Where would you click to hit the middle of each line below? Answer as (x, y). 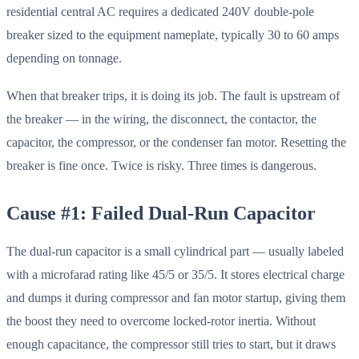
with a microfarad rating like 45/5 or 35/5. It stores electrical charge (175, 274)
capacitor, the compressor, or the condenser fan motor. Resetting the (176, 143)
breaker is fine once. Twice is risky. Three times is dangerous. (161, 166)
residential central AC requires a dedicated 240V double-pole (160, 11)
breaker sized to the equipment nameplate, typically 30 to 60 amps (173, 34)
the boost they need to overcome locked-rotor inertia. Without (161, 321)
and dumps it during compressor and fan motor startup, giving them (176, 297)
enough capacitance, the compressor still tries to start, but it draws (171, 344)
